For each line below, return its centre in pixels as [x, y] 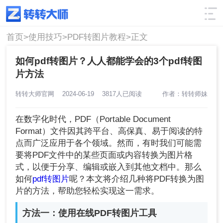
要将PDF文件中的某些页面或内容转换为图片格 [104, 155]
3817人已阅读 [120, 94]
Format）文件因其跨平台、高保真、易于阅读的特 [109, 131]
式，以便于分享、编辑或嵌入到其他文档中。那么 [109, 167]
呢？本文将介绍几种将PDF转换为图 [137, 179]
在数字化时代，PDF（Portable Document [93, 119]
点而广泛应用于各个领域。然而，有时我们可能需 [109, 143]
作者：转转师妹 [185, 94]
